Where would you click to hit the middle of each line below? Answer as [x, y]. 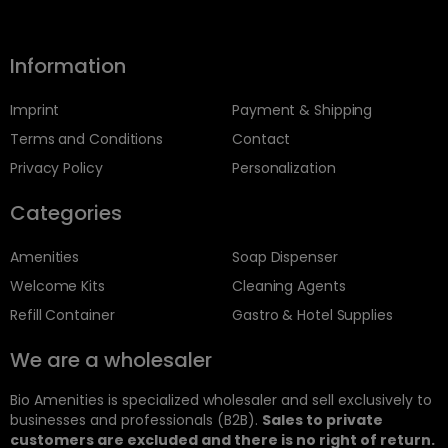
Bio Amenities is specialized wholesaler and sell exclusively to [221, 400]
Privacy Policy [56, 168]
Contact [261, 139]
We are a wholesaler [111, 360]
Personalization [284, 168]
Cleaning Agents [289, 286]
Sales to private [322, 420]
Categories [66, 213]
